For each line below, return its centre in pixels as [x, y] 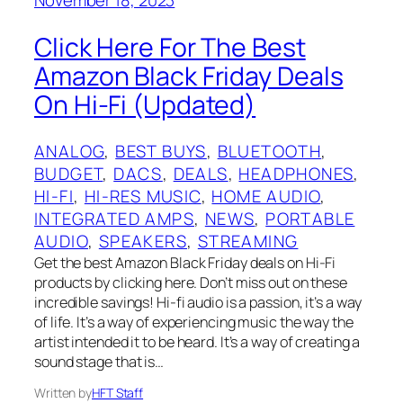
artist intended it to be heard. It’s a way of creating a [197, 342]
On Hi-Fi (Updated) [145, 104]
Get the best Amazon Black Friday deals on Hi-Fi [185, 263]
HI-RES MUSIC [143, 197]
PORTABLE [310, 219]
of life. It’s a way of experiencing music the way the [194, 322]
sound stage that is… [99, 362]
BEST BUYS [161, 152]
